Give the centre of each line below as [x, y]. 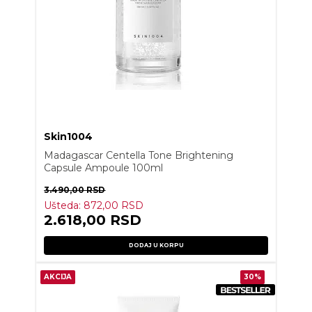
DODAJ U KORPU [156, 245]
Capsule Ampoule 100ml [104, 168]
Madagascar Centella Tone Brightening [139, 156]
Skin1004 [69, 137]
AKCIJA [58, 277]
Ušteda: [64, 206]
